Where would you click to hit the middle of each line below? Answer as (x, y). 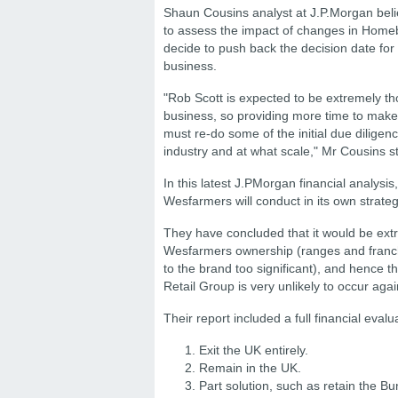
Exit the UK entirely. (254, 350)
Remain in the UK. (250, 368)
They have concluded (224, 233)
